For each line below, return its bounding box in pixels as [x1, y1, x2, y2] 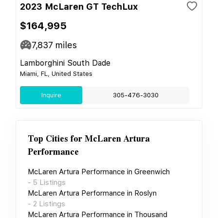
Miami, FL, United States [20, 70, 92, 77]
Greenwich [134, 167, 170, 176]
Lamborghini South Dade [20, 58, 110, 68]
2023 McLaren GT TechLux [20, 1, 138, 12]
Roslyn [134, 188, 157, 198]
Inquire [41, 91, 61, 99]
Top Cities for [28, 132, 82, 145]
